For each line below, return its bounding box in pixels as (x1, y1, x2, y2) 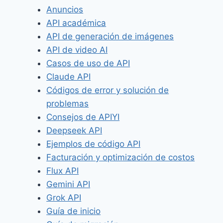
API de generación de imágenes (46, 31, 174, 42)
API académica (46, 18, 107, 28)
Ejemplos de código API (46, 139, 141, 149)
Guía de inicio (46, 206, 101, 217)
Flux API (46, 166, 79, 176)
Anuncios (46, 4, 84, 15)
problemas (46, 99, 89, 109)
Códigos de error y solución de (46, 85, 169, 96)
